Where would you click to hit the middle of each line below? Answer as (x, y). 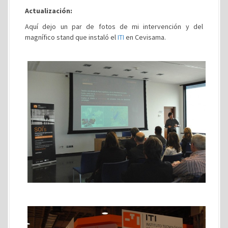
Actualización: (49, 11)
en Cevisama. (145, 37)
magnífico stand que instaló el (71, 37)
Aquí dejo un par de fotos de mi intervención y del (114, 27)
